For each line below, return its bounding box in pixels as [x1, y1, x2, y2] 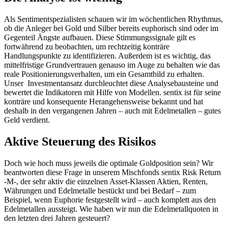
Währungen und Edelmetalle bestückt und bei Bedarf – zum [4, 186, 196, 195]
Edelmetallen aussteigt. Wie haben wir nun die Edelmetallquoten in [4, 205, 218, 214]
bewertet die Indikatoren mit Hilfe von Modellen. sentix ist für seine [4, 88, 221, 97]
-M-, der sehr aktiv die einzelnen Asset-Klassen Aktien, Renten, [4, 177, 208, 186]
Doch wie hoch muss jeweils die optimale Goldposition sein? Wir [4, 159, 213, 168]
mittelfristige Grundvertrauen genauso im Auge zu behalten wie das [4, 61, 220, 70]
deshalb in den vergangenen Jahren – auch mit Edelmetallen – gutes [4, 106, 221, 116]
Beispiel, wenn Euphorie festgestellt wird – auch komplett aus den [4, 195, 216, 205]
